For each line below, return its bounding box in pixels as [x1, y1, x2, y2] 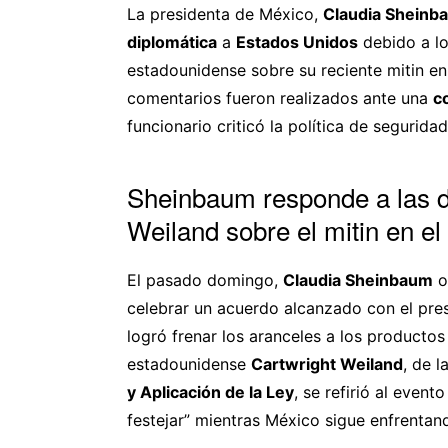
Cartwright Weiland [251, 353, 403, 374]
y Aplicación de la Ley [127, 381, 294, 402]
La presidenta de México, [127, 3, 323, 24]
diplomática [127, 31, 217, 52]
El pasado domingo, [127, 269, 283, 290]
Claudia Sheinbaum [283, 269, 433, 290]
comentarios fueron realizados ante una [127, 87, 433, 108]
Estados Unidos [236, 31, 358, 52]
